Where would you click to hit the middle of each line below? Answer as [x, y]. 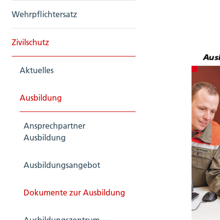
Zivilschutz [30, 42]
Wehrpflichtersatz [44, 14]
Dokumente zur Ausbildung [74, 192]
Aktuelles [37, 70]
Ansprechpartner [55, 126]
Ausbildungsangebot [62, 165]
